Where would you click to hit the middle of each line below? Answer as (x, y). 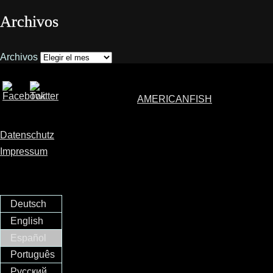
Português (33, 255)
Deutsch (29, 204)
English (27, 221)
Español (29, 238)
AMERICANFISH (175, 99)
